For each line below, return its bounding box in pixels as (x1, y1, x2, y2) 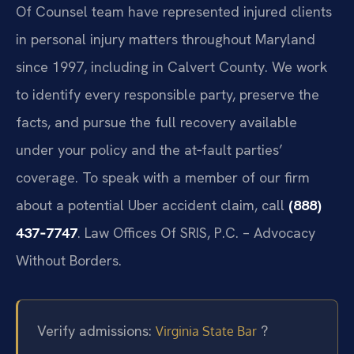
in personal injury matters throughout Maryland (16, 29, 315, 48)
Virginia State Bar (156, 323, 257, 340)
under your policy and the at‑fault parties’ (16, 140, 283, 159)
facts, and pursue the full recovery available (16, 112, 297, 131)
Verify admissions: (37, 322, 152, 341)
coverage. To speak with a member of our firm (16, 168, 310, 186)
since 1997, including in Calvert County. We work (16, 57, 327, 76)
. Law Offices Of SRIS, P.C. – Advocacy (77, 223, 315, 242)
